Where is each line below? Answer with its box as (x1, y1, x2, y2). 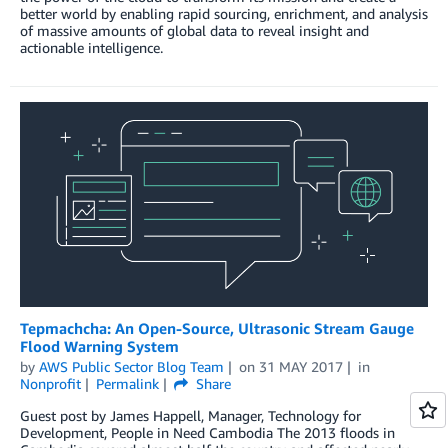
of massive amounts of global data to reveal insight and (20, 22, 369, 40)
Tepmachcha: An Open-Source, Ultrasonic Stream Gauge (20, 319, 414, 338)
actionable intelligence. (20, 39, 163, 57)
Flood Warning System (20, 337, 179, 356)
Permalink (95, 375, 159, 393)
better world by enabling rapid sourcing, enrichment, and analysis (20, 5, 428, 23)
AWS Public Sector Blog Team (39, 358, 224, 376)
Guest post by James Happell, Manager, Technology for (20, 407, 361, 425)
